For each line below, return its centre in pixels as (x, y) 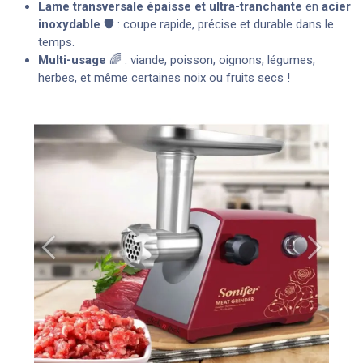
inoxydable (69, 24)
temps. (56, 42)
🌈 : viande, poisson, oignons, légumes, (211, 60)
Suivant (333, 255)
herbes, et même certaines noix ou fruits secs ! (164, 77)
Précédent (75, 255)
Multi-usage (72, 60)
